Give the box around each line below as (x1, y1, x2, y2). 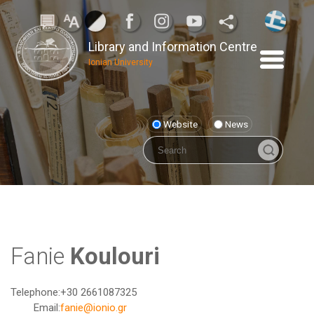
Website (163, 118, 198, 130)
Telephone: (11, 286, 60, 299)
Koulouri (70, 242, 160, 270)
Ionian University (88, 57, 153, 68)
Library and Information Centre (88, 39, 258, 55)
